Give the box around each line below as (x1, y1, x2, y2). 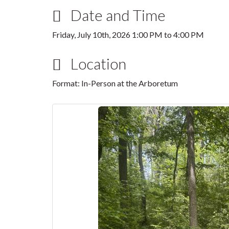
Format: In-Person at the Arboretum (52, 78, 178, 88)
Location (67, 54, 126, 73)
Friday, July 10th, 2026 (52, 30, 132, 39)
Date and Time (67, 6, 166, 24)
